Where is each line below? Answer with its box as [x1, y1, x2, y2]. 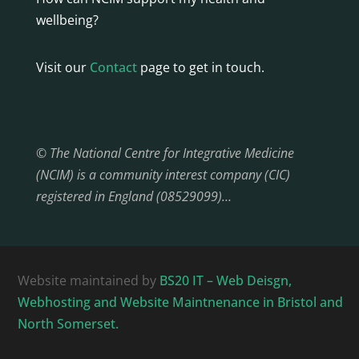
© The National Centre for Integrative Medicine [35, 143, 294, 162]
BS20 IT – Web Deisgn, [159, 271, 292, 289]
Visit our [35, 58, 90, 76]
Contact [89, 58, 137, 76]
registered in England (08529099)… [35, 187, 232, 205]
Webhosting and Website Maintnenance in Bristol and [18, 292, 344, 311]
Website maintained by [18, 271, 160, 289]
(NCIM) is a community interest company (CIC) [35, 165, 290, 184]
